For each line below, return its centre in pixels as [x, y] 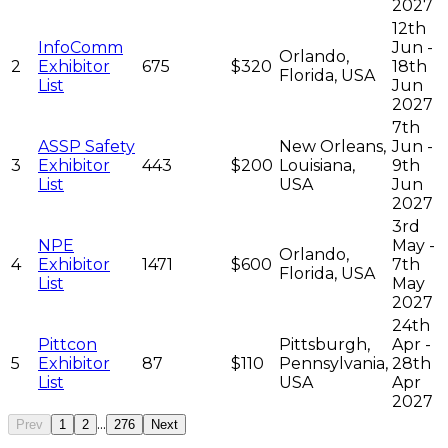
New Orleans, [332, 146]
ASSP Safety [86, 146]
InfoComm [80, 47]
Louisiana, [317, 165]
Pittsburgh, [324, 344]
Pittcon [67, 344]
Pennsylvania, [333, 363]
